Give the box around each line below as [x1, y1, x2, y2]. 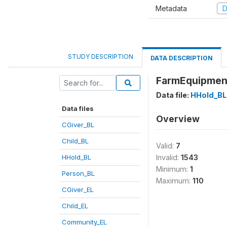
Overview [156, 113, 200, 124]
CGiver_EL [62, 185, 94, 194]
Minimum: [156, 165, 190, 173]
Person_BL [62, 169, 95, 177]
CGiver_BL [62, 121, 94, 129]
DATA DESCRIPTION [150, 54, 213, 62]
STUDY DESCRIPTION [68, 53, 133, 60]
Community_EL [62, 218, 107, 226]
